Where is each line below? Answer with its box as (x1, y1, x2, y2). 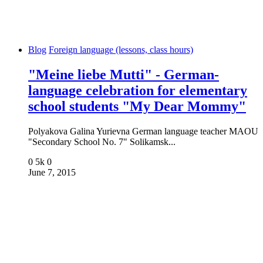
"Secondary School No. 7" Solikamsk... (28, 137, 176, 147)
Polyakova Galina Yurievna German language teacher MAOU (28, 126, 258, 137)
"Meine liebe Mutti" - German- (28, 67, 219, 83)
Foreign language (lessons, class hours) (49, 45, 193, 55)
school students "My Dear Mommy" (28, 99, 246, 114)
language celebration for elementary (28, 83, 247, 99)
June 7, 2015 (28, 167, 76, 178)
